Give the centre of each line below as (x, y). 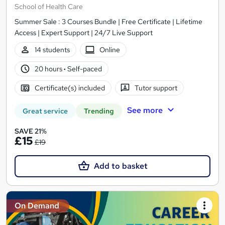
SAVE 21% (31, 131)
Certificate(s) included (70, 88)
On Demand (37, 206)
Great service (45, 111)
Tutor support (156, 88)
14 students (52, 49)
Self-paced (84, 69)
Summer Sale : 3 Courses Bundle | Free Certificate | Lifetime (108, 22)
